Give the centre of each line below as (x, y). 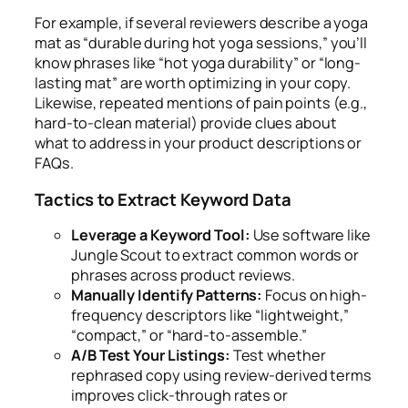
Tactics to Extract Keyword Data (165, 199)
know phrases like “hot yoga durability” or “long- (198, 63)
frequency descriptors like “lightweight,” (210, 316)
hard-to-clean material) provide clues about (186, 123)
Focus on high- (315, 296)
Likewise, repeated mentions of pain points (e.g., (201, 103)
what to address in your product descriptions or (199, 143)
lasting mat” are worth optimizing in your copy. (193, 83)
